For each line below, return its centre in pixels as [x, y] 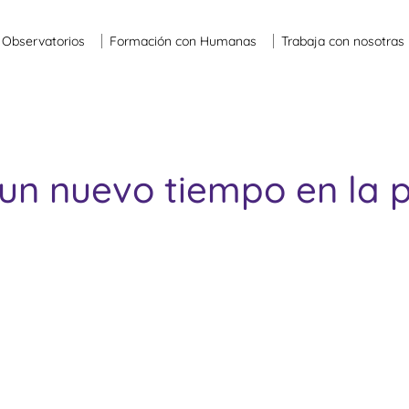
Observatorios [44, 41]
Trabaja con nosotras [343, 41]
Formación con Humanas [184, 41]
